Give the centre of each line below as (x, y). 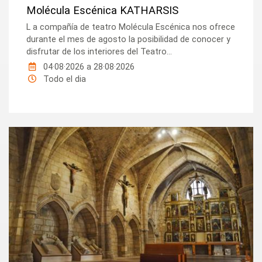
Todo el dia (64, 80)
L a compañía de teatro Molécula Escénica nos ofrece (131, 27)
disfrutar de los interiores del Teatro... (99, 52)
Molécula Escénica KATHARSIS (103, 11)
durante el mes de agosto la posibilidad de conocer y (129, 40)
